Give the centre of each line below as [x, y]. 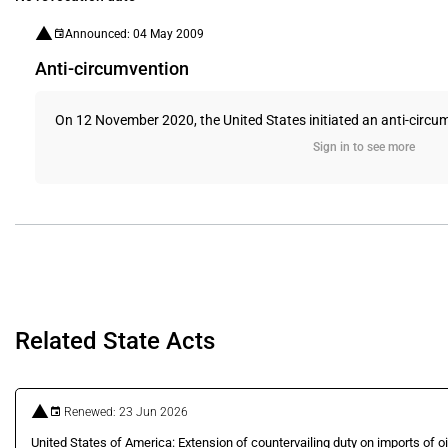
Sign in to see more [363, 147]
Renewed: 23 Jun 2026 [124, 411]
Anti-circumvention [112, 68]
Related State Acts [115, 341]
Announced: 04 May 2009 [134, 33]
